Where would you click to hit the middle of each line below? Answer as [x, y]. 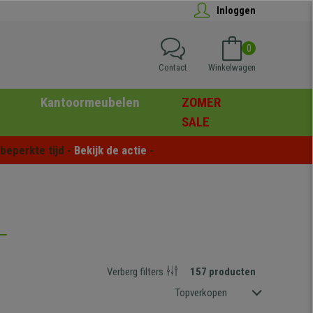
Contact [173, 67]
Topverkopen [201, 293]
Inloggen [236, 10]
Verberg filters [135, 272]
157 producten [223, 272]
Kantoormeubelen [90, 102]
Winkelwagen [232, 67]
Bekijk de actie [110, 150]
